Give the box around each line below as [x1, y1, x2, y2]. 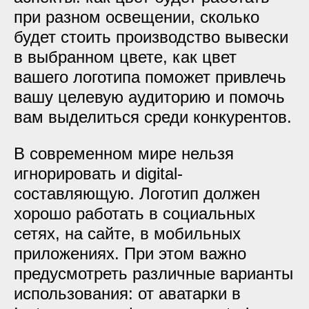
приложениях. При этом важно [14, 244, 246, 263]
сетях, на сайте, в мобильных [14, 224, 241, 243]
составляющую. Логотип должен [14, 184, 260, 203]
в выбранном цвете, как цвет [14, 48, 237, 66]
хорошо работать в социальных [14, 204, 255, 223]
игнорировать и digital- [14, 164, 183, 183]
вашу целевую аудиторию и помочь [14, 88, 285, 106]
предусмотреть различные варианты [14, 264, 293, 283]
